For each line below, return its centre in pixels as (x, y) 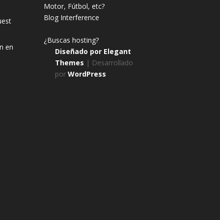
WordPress (87, 74)
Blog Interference (72, 18)
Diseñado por (79, 52)
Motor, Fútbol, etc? (74, 6)
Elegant (117, 52)
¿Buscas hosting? (71, 40)
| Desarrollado (108, 63)
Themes (69, 63)
